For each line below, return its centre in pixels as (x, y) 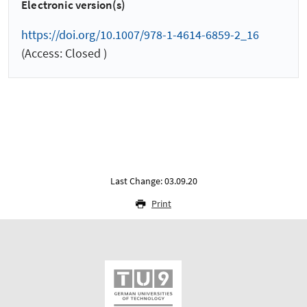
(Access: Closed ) (64, 53)
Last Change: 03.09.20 (153, 181)
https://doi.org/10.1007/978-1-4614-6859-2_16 (140, 34)
